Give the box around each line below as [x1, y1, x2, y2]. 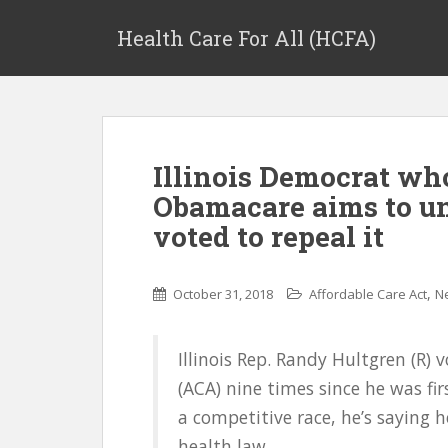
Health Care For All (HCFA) [117, 25, 376, 51]
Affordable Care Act [309, 285, 427, 303]
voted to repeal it [153, 218, 384, 255]
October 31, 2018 [173, 285, 273, 303]
